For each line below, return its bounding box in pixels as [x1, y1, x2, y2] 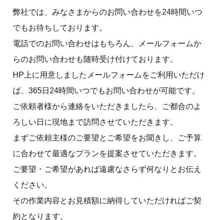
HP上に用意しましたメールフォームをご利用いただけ [13, 70, 205, 79]
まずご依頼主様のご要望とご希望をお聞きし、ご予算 [13, 133, 201, 142]
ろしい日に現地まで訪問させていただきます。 [13, 117, 178, 126]
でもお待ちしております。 [13, 23, 107, 32]
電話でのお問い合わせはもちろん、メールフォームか [13, 39, 201, 48]
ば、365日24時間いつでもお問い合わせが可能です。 [13, 86, 200, 95]
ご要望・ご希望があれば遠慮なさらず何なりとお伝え [13, 165, 201, 173]
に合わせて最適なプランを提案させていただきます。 [13, 149, 201, 158]
